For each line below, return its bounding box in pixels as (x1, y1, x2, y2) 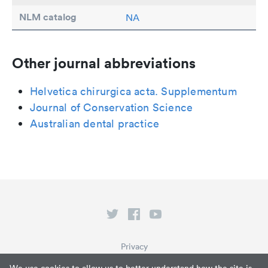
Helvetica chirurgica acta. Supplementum (30, 84, 237, 99)
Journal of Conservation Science (30, 100, 193, 115)
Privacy (120, 241, 148, 252)
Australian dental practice (30, 117, 160, 131)
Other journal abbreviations (12, 54, 196, 72)
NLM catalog (19, 11, 77, 24)
